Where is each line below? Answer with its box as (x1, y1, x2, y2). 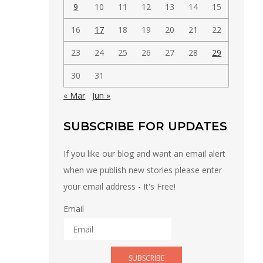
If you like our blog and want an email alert (63, 148, 226, 160)
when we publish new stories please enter (63, 164, 222, 176)
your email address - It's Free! (63, 181, 176, 193)
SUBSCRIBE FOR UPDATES (63, 119, 228, 134)
